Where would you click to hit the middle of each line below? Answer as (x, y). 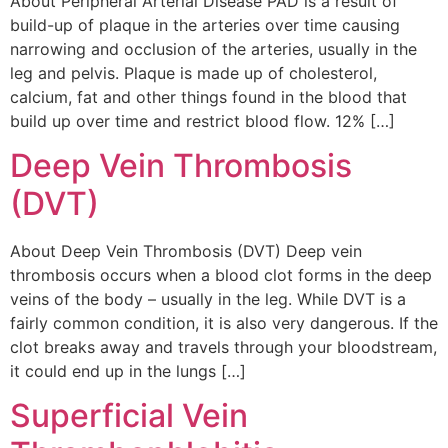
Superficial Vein (129, 416)
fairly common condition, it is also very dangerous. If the (224, 322)
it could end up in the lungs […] (128, 370)
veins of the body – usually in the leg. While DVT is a (208, 298)
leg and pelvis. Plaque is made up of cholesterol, (193, 72)
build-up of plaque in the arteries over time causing (205, 24)
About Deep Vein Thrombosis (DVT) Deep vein (186, 250)
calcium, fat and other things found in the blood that (208, 96)
